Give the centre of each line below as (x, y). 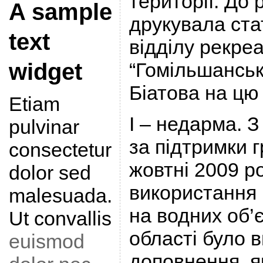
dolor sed (50, 173)
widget (45, 72)
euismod (46, 241)
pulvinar (44, 127)
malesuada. (60, 195)
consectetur (60, 150)
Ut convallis (60, 218)
